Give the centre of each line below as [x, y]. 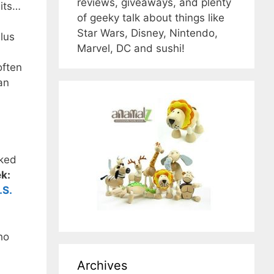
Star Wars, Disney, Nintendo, [147, 33]
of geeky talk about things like [151, 18]
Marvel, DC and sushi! [131, 49]
